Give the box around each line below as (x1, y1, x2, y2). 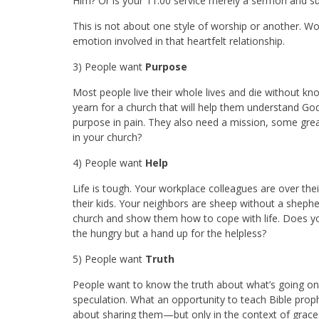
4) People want (73, 155, 145, 169)
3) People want (73, 59, 145, 73)
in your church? (73, 130, 142, 144)
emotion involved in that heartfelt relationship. (73, 33, 285, 48)
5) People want (73, 251, 145, 266)
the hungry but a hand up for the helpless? (73, 226, 266, 240)
